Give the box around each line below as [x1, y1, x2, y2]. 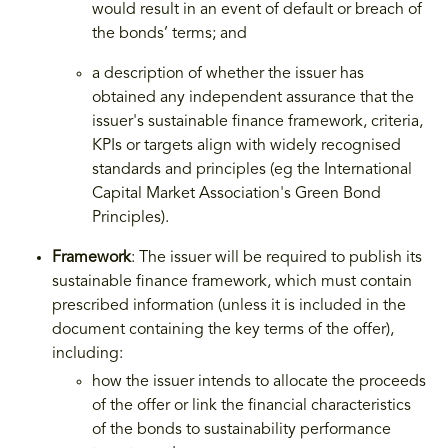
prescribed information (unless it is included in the [52, 297, 406, 314]
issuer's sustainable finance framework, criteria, [92, 113, 423, 130]
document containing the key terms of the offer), [52, 321, 394, 338]
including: [52, 345, 127, 362]
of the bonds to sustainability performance [92, 421, 391, 438]
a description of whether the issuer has [92, 65, 364, 82]
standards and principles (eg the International [92, 161, 412, 178]
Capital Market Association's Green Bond [92, 185, 381, 202]
